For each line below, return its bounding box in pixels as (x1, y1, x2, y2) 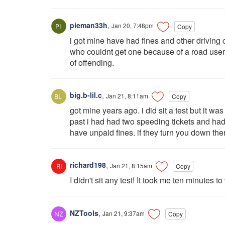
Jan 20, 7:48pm (111, 21, 154, 30)
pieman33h (68, 20, 107, 31)
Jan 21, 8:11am (106, 91, 148, 100)
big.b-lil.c (68, 90, 102, 100)
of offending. (70, 56, 114, 68)
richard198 (68, 160, 106, 170)
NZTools (68, 207, 98, 218)
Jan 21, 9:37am (102, 208, 145, 217)
